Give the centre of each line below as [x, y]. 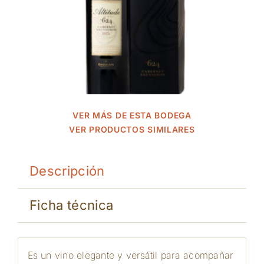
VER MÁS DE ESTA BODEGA [132, 115]
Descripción [67, 171]
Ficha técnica [71, 205]
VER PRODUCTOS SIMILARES [132, 129]
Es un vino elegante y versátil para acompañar [130, 255]
